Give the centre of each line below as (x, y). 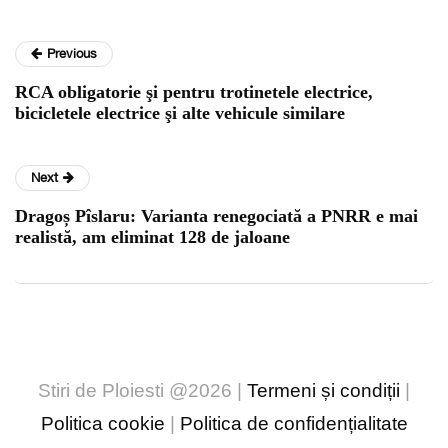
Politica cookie (102, 424)
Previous (72, 54)
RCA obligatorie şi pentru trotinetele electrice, (194, 92)
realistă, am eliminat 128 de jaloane (152, 237)
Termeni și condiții (323, 391)
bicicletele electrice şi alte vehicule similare (180, 113)
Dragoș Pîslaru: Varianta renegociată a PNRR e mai (216, 216)
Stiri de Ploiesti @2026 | (142, 391)
